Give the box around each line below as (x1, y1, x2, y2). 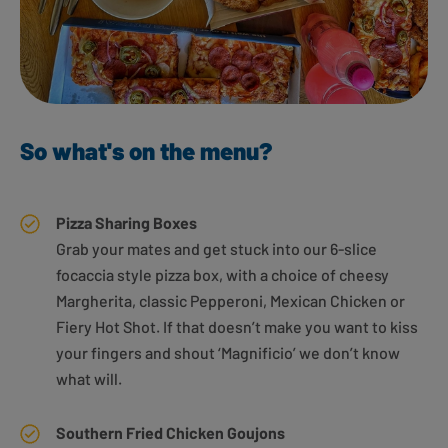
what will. (56, 369, 122, 389)
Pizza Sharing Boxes (56, 213, 197, 233)
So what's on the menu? (20, 136, 272, 166)
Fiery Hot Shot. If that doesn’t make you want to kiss (56, 317, 418, 337)
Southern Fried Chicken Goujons (56, 423, 285, 443)
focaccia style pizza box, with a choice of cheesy (56, 265, 389, 285)
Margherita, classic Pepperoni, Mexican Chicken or (56, 291, 405, 311)
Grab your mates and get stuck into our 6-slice (56, 239, 377, 259)
